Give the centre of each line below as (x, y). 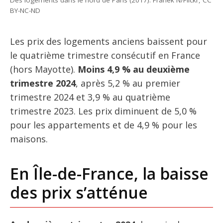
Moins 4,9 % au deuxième (134, 69)
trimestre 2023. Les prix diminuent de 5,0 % (103, 111)
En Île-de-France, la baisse (109, 173)
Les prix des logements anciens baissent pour (109, 41)
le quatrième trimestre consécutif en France (105, 55)
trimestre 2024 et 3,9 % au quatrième (90, 97)
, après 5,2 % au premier (128, 83)
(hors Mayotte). (44, 69)
